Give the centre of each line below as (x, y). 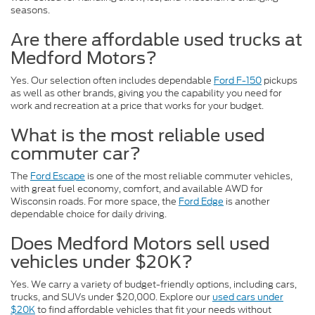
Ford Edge (201, 202)
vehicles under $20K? (102, 262)
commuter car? (76, 154)
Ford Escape (58, 176)
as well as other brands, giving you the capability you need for (146, 94)
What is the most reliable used (138, 136)
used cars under (248, 297)
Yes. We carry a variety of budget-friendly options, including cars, (154, 285)
